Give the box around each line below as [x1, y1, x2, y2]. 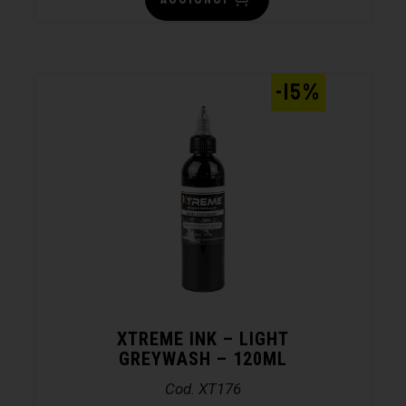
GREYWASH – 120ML [119, 347, 287, 370]
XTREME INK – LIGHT [117, 327, 289, 350]
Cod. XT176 [165, 379, 241, 398]
